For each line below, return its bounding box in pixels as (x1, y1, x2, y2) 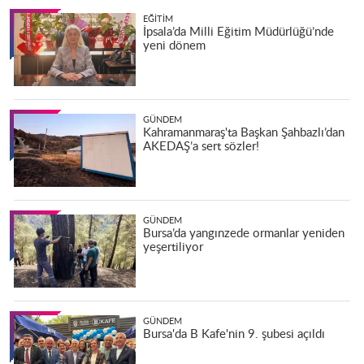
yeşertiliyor (142, 241, 203, 254)
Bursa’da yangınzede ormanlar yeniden (142, 227, 344, 240)
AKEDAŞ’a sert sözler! (142, 141, 259, 154)
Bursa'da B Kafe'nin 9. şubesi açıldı (142, 328, 325, 341)
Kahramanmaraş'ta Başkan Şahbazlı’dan (142, 127, 344, 140)
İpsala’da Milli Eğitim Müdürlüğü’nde (142, 26, 334, 39)
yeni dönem (142, 40, 206, 53)
